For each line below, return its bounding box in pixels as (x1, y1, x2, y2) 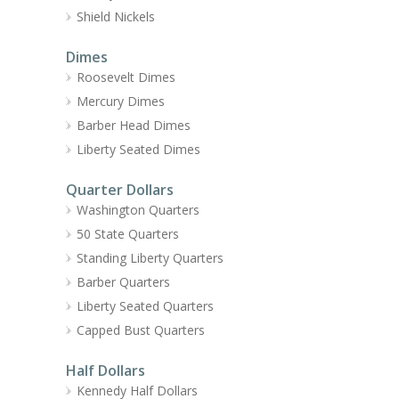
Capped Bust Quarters (77, 321, 205, 338)
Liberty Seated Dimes (77, 140, 200, 158)
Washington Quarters (77, 200, 199, 218)
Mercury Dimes (77, 92, 165, 110)
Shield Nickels (77, 7, 155, 25)
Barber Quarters (77, 273, 170, 290)
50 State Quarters (77, 224, 179, 242)
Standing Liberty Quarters (77, 248, 224, 266)
